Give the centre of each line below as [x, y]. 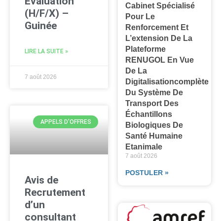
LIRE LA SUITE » [46, 51]
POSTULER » [147, 172]
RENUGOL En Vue [160, 60]
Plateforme [146, 49]
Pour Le [140, 16]
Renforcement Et [157, 27]
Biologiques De [154, 125]
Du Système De [154, 92]
